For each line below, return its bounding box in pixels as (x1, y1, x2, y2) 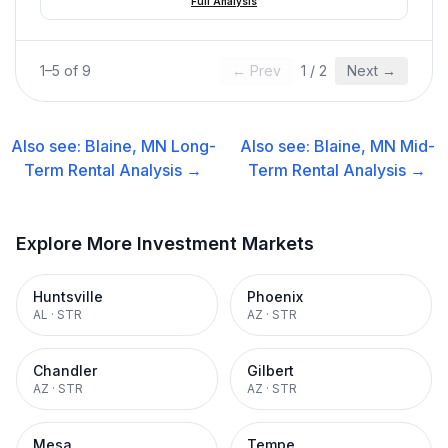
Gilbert (247, 362, 294, 379)
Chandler (33, 362, 97, 379)
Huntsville (33, 288, 103, 305)
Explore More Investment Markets (16, 233, 314, 254)
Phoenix (247, 288, 303, 305)
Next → (347, 62, 396, 79)
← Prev (232, 62, 281, 79)
